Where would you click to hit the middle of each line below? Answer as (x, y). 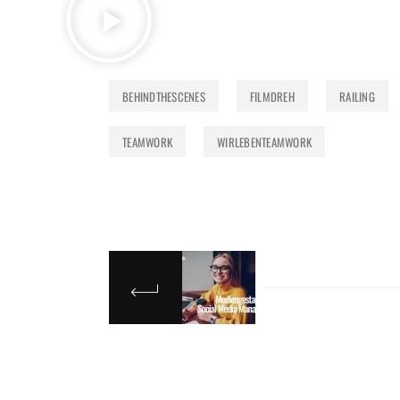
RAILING (357, 97)
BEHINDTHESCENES (164, 97)
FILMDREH (272, 97)
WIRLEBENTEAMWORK (265, 142)
